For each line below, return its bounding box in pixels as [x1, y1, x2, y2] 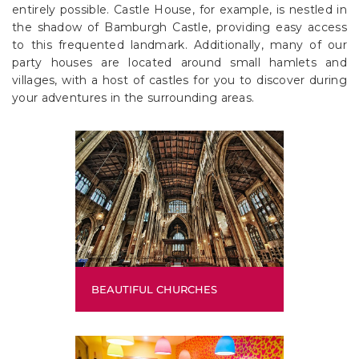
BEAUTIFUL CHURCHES [91, 282, 217, 296]
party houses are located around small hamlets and [12, 54, 347, 70]
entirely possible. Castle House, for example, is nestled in [12, 2, 347, 17]
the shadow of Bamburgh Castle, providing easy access [12, 19, 347, 34]
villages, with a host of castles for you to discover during [12, 72, 347, 87]
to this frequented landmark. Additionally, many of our [12, 37, 347, 52]
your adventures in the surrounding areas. [12, 90, 255, 105]
